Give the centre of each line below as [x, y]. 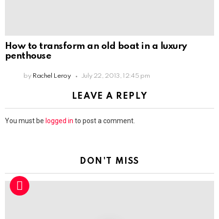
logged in [59, 121]
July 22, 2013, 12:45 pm [115, 76]
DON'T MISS [109, 162]
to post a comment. [104, 121]
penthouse [28, 56]
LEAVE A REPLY [109, 97]
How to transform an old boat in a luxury [96, 46]
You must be [25, 121]
